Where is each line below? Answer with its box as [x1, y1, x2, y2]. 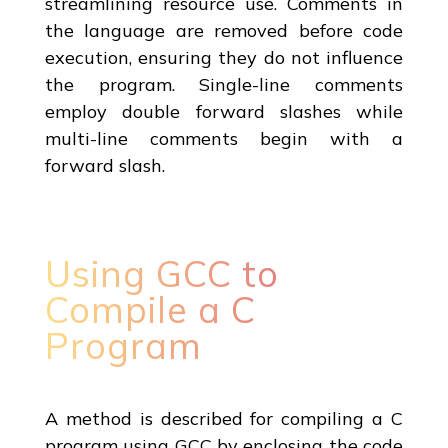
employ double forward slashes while [44, 99, 404, 123]
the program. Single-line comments [44, 72, 404, 96]
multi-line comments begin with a [44, 126, 404, 150]
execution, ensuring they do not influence [44, 45, 404, 69]
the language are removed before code [44, 18, 404, 42]
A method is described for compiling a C [44, 406, 404, 430]
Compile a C [44, 286, 256, 332]
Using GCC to [44, 250, 279, 296]
